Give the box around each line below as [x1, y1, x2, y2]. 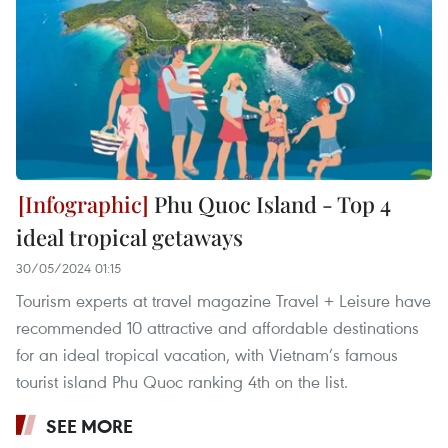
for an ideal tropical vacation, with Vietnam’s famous [16, 343, 398, 367]
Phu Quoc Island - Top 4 [149, 189, 391, 220]
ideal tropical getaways [16, 222, 243, 253]
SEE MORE [46, 414, 133, 439]
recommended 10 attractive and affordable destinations [16, 316, 419, 340]
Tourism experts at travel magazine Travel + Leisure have [16, 289, 431, 313]
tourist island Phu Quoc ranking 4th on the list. [16, 370, 348, 394]
